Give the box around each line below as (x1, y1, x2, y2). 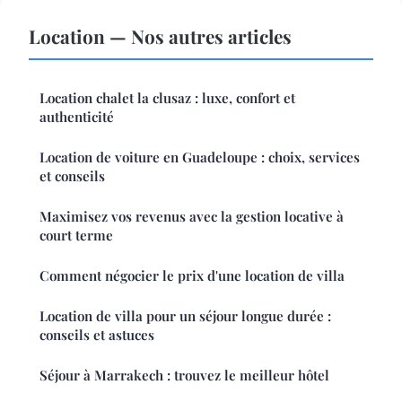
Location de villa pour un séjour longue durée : (39, 307, 331, 326)
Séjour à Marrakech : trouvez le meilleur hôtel (39, 366, 329, 385)
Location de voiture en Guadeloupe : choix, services (39, 148, 360, 167)
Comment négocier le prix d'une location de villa (39, 267, 345, 285)
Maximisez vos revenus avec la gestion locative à (39, 207, 344, 226)
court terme (39, 226, 113, 245)
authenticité (39, 108, 114, 127)
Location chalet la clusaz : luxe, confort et (39, 89, 295, 108)
